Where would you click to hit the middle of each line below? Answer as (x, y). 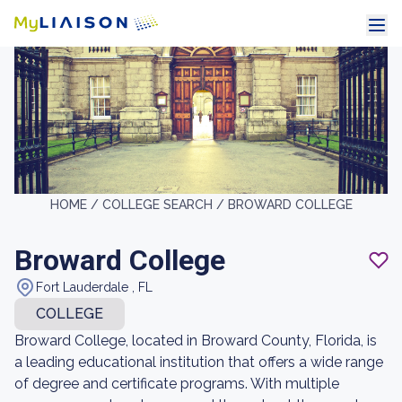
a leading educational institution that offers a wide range (199, 362)
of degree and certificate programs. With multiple (177, 384)
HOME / (76, 205)
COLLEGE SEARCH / (165, 205)
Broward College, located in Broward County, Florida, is (196, 341)
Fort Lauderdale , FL (94, 287)
